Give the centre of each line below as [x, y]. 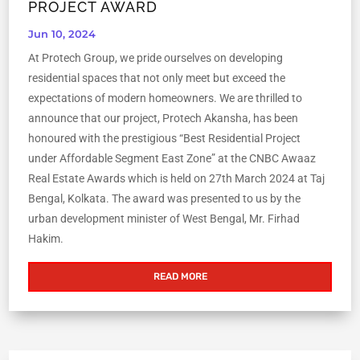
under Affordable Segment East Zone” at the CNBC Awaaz [172, 159]
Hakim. [46, 239]
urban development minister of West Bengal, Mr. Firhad [164, 219]
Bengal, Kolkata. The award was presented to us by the [165, 199]
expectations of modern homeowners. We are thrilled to [166, 98]
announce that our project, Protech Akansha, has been [164, 119]
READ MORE [180, 277]
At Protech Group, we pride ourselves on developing [156, 58]
